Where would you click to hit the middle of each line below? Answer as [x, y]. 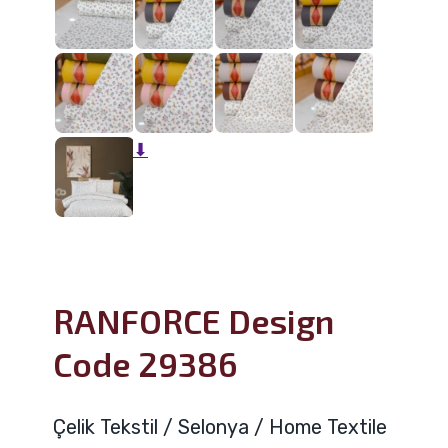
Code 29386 [145, 364]
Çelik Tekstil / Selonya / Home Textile [220, 427]
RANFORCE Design [193, 321]
